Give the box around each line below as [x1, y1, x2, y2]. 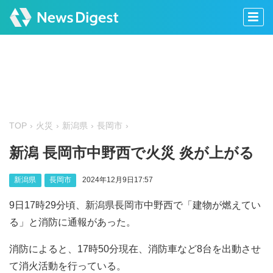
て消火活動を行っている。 [9, 260, 126, 271]
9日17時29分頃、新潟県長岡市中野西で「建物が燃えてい [9, 199, 261, 210]
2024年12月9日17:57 [82, 175, 153, 185]
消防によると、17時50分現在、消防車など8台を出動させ [9, 243, 261, 254]
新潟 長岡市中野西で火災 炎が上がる [9, 144, 254, 161]
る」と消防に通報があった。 [9, 216, 136, 227]
